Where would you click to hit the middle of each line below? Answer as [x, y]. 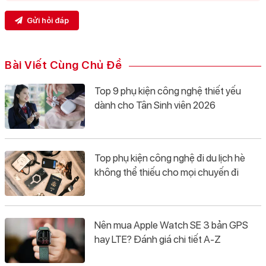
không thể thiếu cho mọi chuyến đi [167, 172]
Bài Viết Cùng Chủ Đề [63, 65]
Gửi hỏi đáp [47, 20]
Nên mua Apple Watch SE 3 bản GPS [171, 225]
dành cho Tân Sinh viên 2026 [155, 105]
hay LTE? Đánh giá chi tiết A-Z [158, 240]
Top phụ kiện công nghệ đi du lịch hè [170, 158]
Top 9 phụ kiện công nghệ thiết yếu [168, 91]
